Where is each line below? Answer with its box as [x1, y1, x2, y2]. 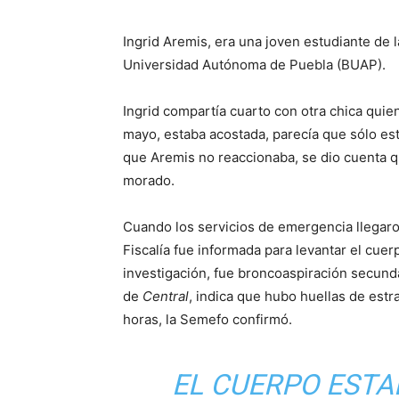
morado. [123, 172, 175, 190]
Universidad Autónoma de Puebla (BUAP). [123, 56, 386, 74]
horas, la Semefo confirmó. [123, 311, 292, 329]
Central [142, 288, 189, 305]
